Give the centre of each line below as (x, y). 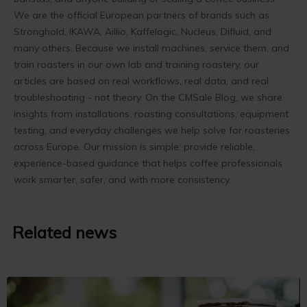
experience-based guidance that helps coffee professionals (148, 163)
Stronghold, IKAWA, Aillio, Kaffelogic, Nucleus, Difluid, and (143, 32)
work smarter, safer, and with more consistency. (122, 180)
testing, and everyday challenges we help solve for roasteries (152, 131)
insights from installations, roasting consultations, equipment (151, 114)
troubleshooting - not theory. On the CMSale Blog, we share (148, 98)
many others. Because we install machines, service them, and (151, 48)
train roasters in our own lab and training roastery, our (136, 65)
